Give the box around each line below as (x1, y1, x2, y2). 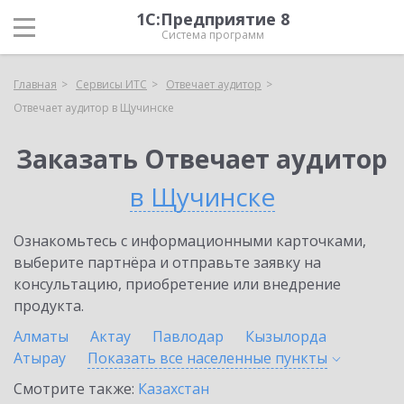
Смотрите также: (14, 379, 138, 399)
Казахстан (138, 379, 209, 399)
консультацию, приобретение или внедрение (14, 274, 341, 294)
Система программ (161, 27, 264, 42)
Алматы (14, 326, 69, 346)
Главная (14, 77, 57, 92)
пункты (275, 348, 327, 368)
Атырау (14, 348, 66, 368)
